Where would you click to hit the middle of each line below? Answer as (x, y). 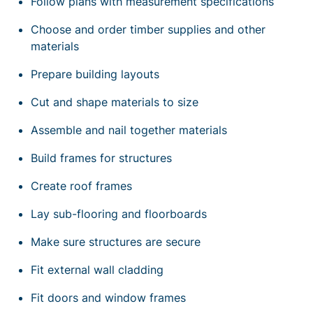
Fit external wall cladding (97, 269)
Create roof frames (81, 185)
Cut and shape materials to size (115, 102)
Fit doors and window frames (108, 297)
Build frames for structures (101, 158)
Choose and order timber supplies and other (148, 29)
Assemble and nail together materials (129, 130)
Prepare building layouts (95, 74)
